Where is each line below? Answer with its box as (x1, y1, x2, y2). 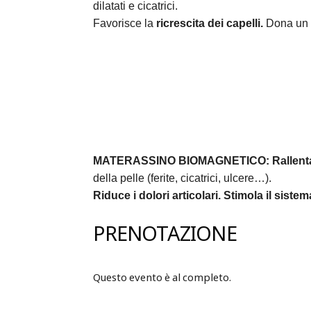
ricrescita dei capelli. (156, 17, 267, 29)
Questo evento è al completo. (93, 269, 232, 287)
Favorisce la (93, 17, 157, 29)
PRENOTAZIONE (93, 219, 237, 251)
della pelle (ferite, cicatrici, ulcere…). (93, 172, 272, 184)
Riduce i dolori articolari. (93, 190, 224, 201)
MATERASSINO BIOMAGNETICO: (93, 155, 273, 167)
